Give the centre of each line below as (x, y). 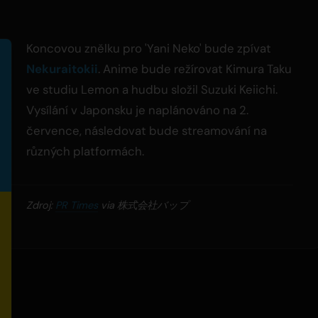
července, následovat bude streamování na (147, 131)
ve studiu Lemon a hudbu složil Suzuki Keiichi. (152, 90)
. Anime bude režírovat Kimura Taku (195, 69)
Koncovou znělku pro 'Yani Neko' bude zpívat (149, 49)
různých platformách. (85, 152)
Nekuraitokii (62, 69)
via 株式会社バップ (143, 205)
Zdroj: (41, 205)
